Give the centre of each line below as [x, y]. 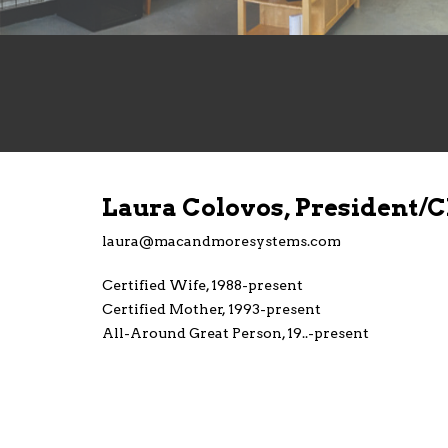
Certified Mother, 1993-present [211, 309]
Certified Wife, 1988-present [202, 285]
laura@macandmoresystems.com [221, 241]
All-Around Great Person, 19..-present [235, 333]
